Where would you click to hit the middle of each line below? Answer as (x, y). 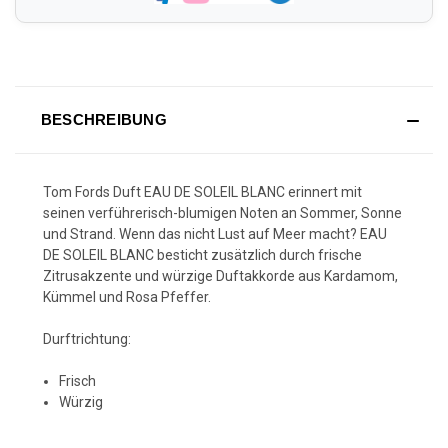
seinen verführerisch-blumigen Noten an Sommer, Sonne (222, 212)
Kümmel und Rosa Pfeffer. (127, 296)
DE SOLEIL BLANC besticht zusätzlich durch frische (202, 254)
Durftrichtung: (87, 338)
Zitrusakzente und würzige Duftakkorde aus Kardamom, (220, 275)
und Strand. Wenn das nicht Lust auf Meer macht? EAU (215, 233)
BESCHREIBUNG (103, 119)
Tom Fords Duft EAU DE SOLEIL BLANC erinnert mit (202, 191)
